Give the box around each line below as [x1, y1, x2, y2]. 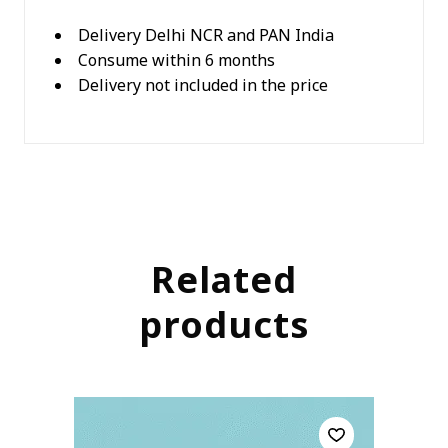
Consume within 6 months [78, 49, 275, 72]
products [138, 300, 310, 350]
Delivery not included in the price [78, 74, 328, 97]
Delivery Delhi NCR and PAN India [78, 24, 334, 47]
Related [151, 255, 297, 305]
